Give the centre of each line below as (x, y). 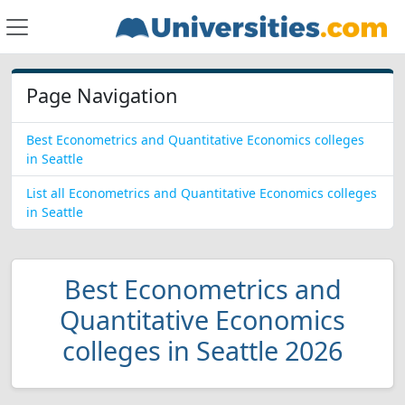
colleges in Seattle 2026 (202, 350)
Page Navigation (102, 95)
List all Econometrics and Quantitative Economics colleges (202, 193)
